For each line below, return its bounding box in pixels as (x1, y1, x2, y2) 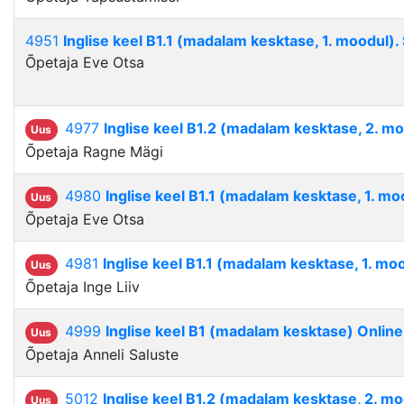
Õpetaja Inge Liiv (25, 278, 140, 297)
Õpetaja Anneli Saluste (25, 345, 179, 364)
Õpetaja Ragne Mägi (25, 142, 163, 161)
